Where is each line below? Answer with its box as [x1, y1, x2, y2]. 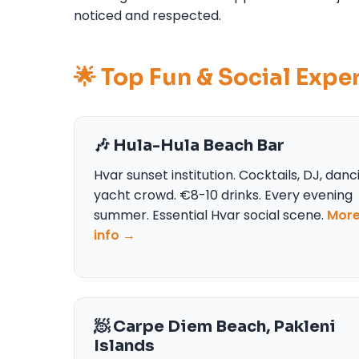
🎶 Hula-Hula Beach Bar [94, 135, 284, 155]
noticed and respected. [74, 6, 221, 25]
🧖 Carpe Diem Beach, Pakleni [94, 316, 336, 337]
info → [94, 225, 135, 244]
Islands [94, 335, 155, 356]
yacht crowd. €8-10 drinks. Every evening [94, 185, 353, 204]
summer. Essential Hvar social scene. [94, 205, 327, 224]
